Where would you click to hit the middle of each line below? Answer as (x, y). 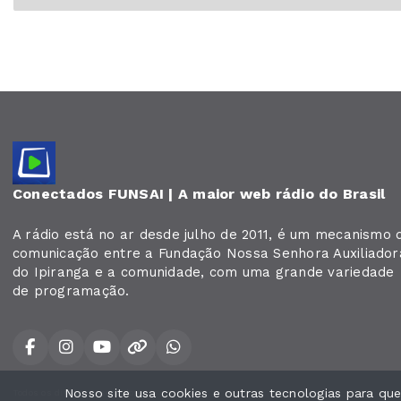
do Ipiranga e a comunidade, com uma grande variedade (204, 272)
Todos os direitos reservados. (77, 392)
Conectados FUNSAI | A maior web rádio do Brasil (199, 194)
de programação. (71, 291)
